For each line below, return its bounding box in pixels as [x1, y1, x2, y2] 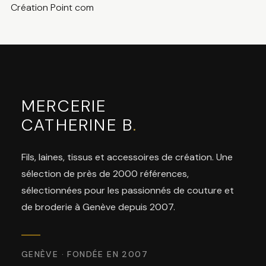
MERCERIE [21, 95, 107, 118]
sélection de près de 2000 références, [21, 167, 189, 180]
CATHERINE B [21, 114, 134, 137]
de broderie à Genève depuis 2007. [21, 201, 175, 214]
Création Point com [10, 1, 94, 14]
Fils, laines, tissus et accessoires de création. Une [21, 151, 233, 164]
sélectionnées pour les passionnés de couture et [21, 184, 234, 197]
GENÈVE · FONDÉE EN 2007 [21, 249, 148, 260]
